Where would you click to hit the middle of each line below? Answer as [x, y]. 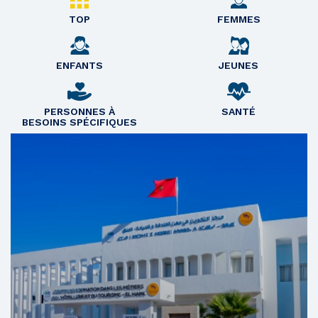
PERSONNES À [79, 112]
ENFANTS [79, 66]
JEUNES [238, 66]
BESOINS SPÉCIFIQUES [79, 122]
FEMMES [238, 20]
